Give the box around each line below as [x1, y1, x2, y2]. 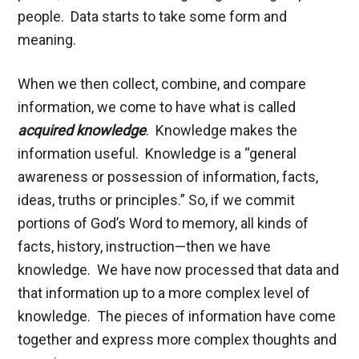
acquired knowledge [18, 121, 147, 139]
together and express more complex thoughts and [18, 330, 337, 348]
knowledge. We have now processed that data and [18, 260, 340, 278]
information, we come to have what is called [18, 98, 296, 115]
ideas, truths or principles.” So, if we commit [18, 191, 296, 208]
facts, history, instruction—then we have [18, 237, 272, 255]
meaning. [18, 30, 77, 48]
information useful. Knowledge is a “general [18, 144, 297, 162]
